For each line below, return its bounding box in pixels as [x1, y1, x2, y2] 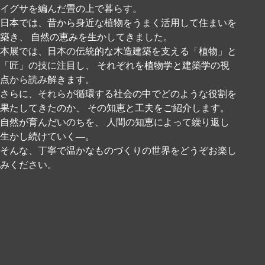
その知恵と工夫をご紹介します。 [88, 103, 230, 114]
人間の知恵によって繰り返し [106, 117, 230, 128]
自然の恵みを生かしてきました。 [31, 32, 173, 43]
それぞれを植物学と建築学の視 [97, 60, 230, 71]
